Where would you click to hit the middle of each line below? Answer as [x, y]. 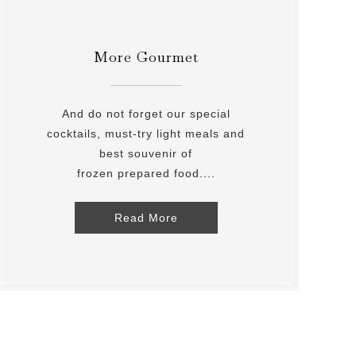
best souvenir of [146, 153]
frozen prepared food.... [146, 173]
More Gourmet [146, 56]
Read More [146, 217]
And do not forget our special [146, 113]
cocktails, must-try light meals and [146, 133]
